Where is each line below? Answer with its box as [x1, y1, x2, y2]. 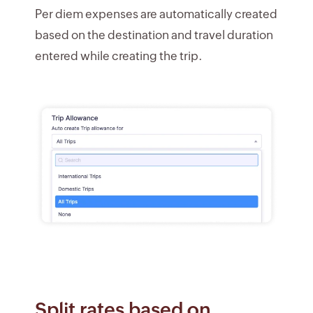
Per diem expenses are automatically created [35, 6, 277, 21]
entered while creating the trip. [35, 48, 203, 63]
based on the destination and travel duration [35, 27, 273, 42]
